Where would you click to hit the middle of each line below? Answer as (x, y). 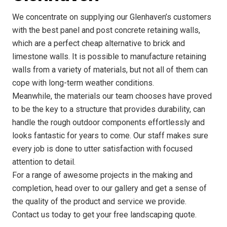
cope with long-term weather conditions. (83, 83)
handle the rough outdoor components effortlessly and (108, 123)
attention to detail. (44, 162)
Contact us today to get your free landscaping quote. (104, 215)
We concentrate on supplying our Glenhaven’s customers (112, 17)
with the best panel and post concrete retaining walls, (106, 30)
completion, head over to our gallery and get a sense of (109, 188)
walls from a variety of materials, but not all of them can (110, 70)
